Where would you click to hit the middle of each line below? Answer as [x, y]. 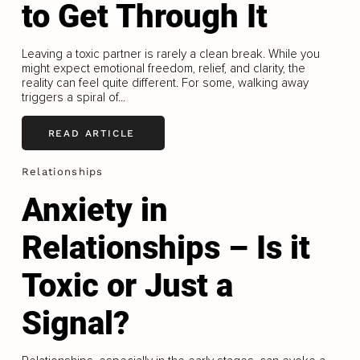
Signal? [75, 323]
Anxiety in [94, 210]
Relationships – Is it [166, 247]
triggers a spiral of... [73, 98]
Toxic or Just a [127, 285]
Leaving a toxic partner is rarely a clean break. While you [170, 54]
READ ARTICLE [92, 133]
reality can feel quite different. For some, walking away [165, 83]
